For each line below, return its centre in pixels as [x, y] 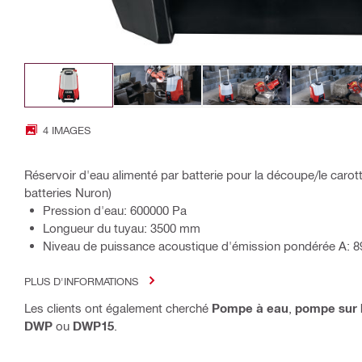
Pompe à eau [250, 307]
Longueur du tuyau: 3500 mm [122, 227]
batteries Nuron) [68, 192]
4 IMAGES [67, 129]
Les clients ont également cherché [118, 307]
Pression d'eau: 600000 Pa [115, 210]
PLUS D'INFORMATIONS [81, 280]
